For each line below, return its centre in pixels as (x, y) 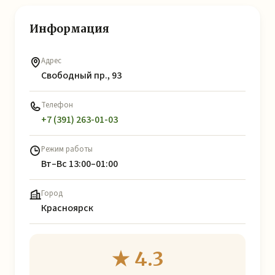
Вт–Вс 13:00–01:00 (79, 164)
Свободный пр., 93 (81, 76)
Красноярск (67, 208)
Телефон (57, 105)
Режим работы (67, 149)
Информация (69, 29)
